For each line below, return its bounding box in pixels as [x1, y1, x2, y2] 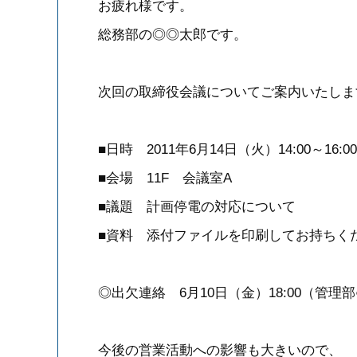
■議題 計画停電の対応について [98, 199, 296, 214]
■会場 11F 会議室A [98, 171, 232, 186]
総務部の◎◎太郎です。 [98, 27, 247, 42]
